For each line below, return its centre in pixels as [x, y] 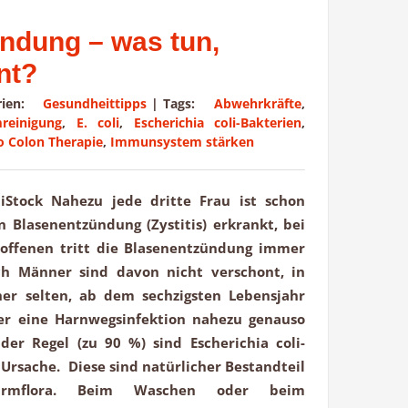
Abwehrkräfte [258, 104]
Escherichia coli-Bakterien [218, 123]
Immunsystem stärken [182, 142]
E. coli [98, 123]
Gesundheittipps [95, 104]
